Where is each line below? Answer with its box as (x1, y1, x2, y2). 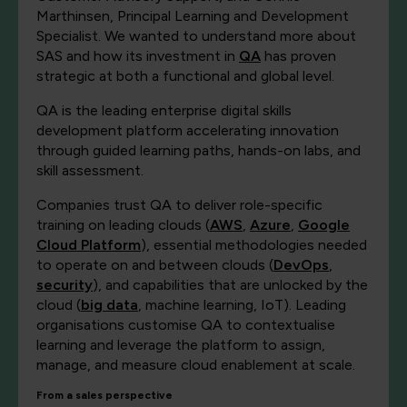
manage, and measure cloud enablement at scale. (36, 356, 355, 374)
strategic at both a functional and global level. (36, 67, 334, 85)
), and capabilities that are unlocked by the (93, 276, 368, 294)
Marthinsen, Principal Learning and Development (36, 7, 349, 25)
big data (81, 296, 138, 314)
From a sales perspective (36, 389, 173, 402)
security (36, 276, 93, 294)
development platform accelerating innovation (36, 122, 339, 140)
